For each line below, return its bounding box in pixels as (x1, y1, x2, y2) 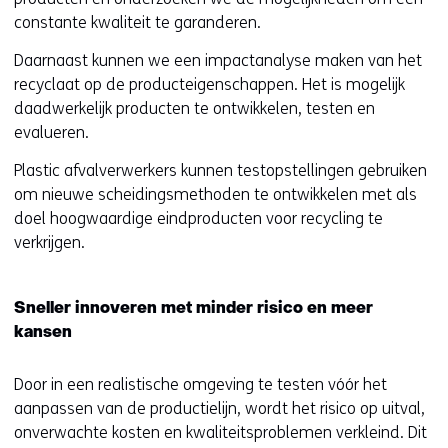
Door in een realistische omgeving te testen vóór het (14, 375, 387, 394)
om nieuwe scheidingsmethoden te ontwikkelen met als (14, 185, 417, 204)
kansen (14, 325, 72, 341)
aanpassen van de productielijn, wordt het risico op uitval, (14, 399, 425, 418)
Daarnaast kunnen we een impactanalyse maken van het (14, 51, 422, 70)
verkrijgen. (14, 233, 85, 252)
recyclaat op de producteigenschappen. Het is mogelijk (14, 75, 405, 94)
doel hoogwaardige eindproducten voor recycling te (14, 209, 383, 228)
